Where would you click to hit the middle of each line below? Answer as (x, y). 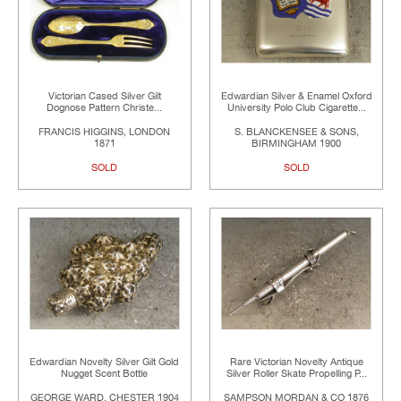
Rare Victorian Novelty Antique (296, 363)
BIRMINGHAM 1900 (297, 143)
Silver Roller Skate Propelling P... (296, 374)
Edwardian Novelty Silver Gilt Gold (105, 363)
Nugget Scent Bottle (105, 374)
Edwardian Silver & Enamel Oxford (296, 96)
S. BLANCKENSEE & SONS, (296, 132)
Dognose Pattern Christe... (105, 107)
